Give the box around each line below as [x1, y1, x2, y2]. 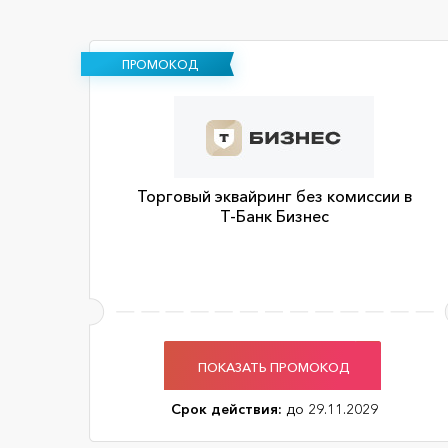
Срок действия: [170, 400, 282, 418]
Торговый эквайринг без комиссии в [136, 186, 412, 206]
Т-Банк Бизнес [219, 206, 329, 226]
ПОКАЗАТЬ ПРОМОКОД [198, 358, 350, 375]
